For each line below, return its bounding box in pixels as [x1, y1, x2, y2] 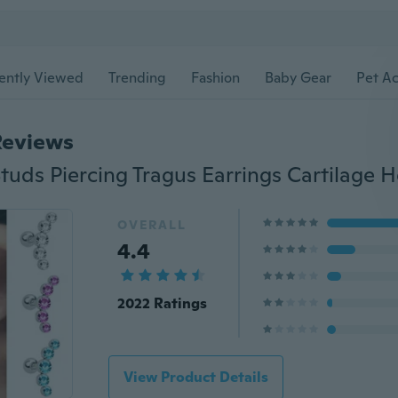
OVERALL [116, 217, 187, 233]
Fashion [191, 68, 240, 87]
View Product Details [123, 368, 268, 386]
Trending [108, 68, 166, 87]
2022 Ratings [116, 294, 207, 313]
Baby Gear [265, 68, 331, 87]
